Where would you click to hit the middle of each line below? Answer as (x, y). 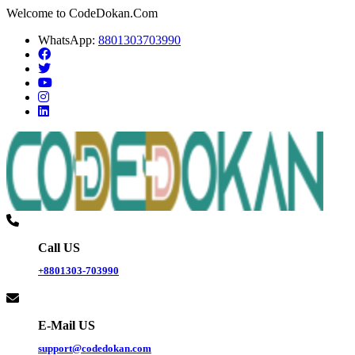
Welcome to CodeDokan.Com (82, 13)
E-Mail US (67, 325)
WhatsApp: (68, 40)
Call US (59, 248)
